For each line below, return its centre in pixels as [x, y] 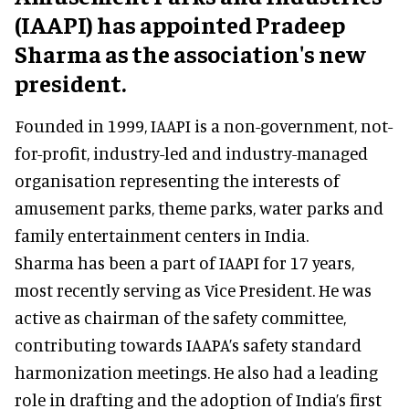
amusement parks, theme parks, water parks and [199, 207]
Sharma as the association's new [190, 53]
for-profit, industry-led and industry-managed [191, 152]
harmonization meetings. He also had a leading [196, 372]
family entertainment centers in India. [162, 235]
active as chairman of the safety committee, [180, 317]
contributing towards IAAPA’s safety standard [188, 344]
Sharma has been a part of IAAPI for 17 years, [184, 262]
